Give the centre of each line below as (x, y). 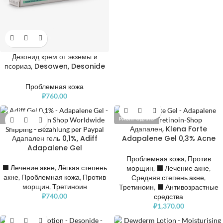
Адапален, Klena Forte (168, 129)
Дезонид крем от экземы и (55, 56)
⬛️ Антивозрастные (187, 187)
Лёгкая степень (82, 168)
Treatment (168, 148)
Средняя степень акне (168, 178)
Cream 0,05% (55, 75)
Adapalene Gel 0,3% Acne (168, 139)
